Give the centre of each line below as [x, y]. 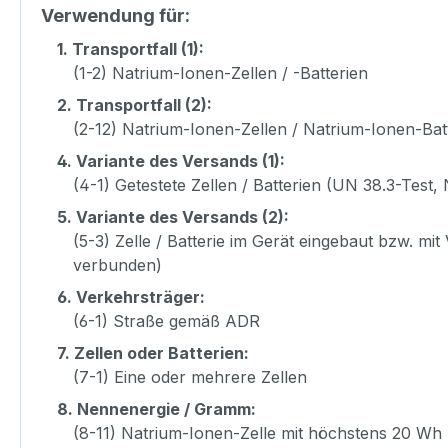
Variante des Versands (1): [180, 161]
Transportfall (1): [138, 49]
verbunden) [117, 265]
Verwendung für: [115, 16]
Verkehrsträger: [140, 297]
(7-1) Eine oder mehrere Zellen [190, 377]
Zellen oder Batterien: [161, 353]
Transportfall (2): [144, 105]
